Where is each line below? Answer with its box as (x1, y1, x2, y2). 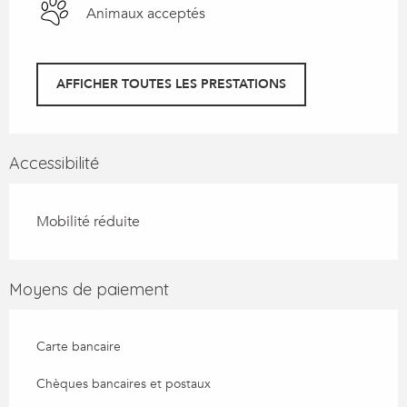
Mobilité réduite (36, 211, 140, 232)
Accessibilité (9, 152, 99, 174)
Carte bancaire (36, 337, 121, 355)
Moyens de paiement (9, 278, 169, 300)
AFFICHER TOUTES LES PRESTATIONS (56, 74, 286, 93)
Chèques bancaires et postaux (36, 374, 211, 392)
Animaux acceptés (86, 4, 205, 25)
